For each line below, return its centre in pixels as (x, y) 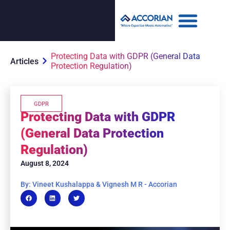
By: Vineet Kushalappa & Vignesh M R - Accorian (99, 184)
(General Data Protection (92, 133)
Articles (24, 61)
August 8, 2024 (45, 163)
